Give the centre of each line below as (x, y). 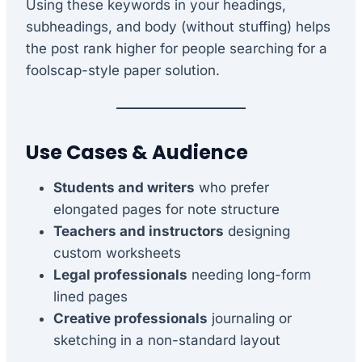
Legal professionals (120, 274)
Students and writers (124, 187)
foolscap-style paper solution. (123, 70)
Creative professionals (130, 318)
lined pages (90, 296)
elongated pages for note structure (166, 209)
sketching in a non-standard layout (167, 340)
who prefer (232, 187)
